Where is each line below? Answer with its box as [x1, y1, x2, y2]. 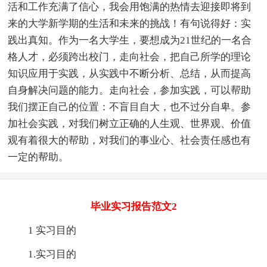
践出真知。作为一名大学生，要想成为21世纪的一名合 [8, 34, 252, 46]
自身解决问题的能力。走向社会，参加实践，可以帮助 [8, 84, 252, 96]
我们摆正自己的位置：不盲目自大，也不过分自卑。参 [8, 101, 252, 113]
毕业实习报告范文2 [90, 200, 177, 212]
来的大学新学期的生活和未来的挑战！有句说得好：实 [8, 17, 252, 29]
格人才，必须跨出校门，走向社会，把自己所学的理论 [8, 51, 252, 63]
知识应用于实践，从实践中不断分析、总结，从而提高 [8, 67, 252, 79]
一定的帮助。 [8, 151, 69, 163]
